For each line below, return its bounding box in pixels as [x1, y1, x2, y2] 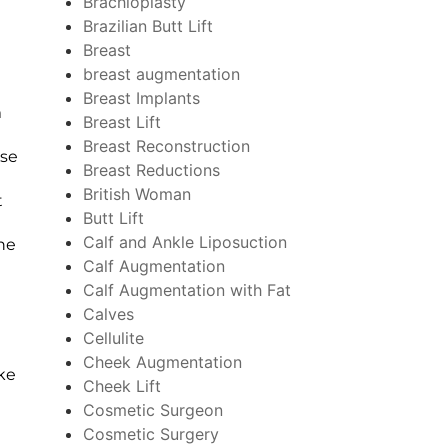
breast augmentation [82, 63, 240, 84]
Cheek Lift [82, 375, 161, 396]
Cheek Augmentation [82, 351, 242, 372]
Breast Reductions [82, 159, 220, 180]
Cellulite [82, 327, 144, 348]
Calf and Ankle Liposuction [82, 231, 287, 252]
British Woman [82, 183, 191, 204]
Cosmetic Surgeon [82, 399, 223, 420]
